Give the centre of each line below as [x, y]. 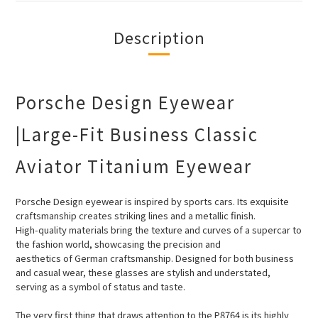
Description [159, 37]
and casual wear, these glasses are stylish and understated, [144, 273]
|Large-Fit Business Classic [137, 134]
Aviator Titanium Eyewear [134, 166]
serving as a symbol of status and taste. [100, 287]
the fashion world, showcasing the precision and [119, 244]
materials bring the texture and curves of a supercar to [185, 230]
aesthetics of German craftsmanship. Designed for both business [155, 258]
